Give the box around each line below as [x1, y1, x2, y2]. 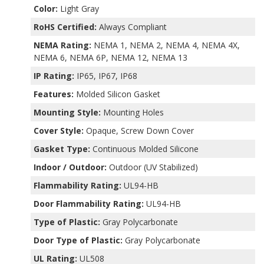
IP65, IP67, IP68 [74, 70, 138, 81]
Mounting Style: [34, 106, 101, 118]
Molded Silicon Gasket [74, 88, 161, 100]
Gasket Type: [34, 143, 91, 154]
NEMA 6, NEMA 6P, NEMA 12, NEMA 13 [34, 51, 188, 63]
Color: [34, 2, 58, 14]
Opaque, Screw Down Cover [84, 124, 194, 136]
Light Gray [58, 2, 100, 14]
